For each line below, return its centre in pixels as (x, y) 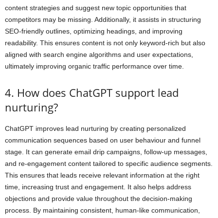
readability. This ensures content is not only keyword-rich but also (105, 43)
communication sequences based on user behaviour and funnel (103, 140)
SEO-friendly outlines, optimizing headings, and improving (94, 31)
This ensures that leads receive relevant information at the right (102, 175)
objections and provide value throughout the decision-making (99, 198)
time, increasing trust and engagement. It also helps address (98, 187)
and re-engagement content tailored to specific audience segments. (109, 163)
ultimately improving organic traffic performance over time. (94, 66)
